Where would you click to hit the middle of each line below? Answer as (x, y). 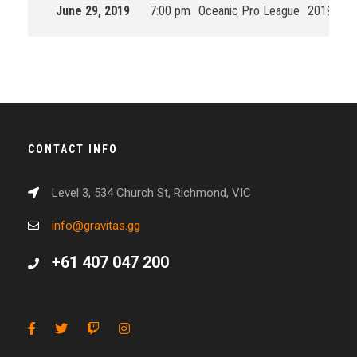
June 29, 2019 (93, 11)
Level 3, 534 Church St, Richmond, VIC (151, 193)
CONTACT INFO (73, 149)
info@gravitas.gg (96, 226)
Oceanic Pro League (249, 11)
